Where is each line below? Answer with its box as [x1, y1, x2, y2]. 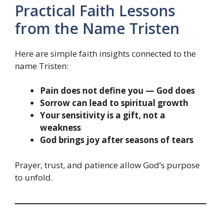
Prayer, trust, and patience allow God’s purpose [15, 159, 200, 171]
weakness [40, 122, 81, 134]
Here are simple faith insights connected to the [15, 47, 196, 59]
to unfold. [15, 171, 53, 183]
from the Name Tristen [15, 18, 180, 38]
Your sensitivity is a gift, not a [40, 110, 165, 121]
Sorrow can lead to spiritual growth [40, 97, 188, 109]
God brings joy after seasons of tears [40, 134, 193, 146]
